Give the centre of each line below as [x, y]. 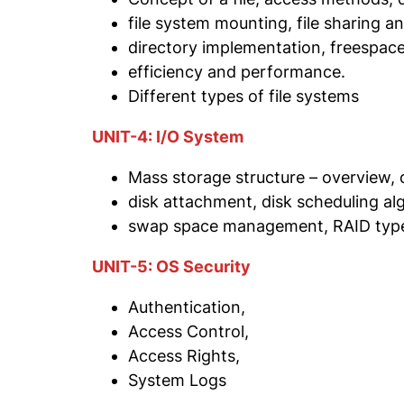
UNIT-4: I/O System [168, 136]
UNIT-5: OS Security [171, 266]
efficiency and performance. [237, 71]
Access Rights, [184, 355]
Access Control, [188, 331]
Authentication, [187, 307]
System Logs [177, 380]
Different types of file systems [243, 96]
